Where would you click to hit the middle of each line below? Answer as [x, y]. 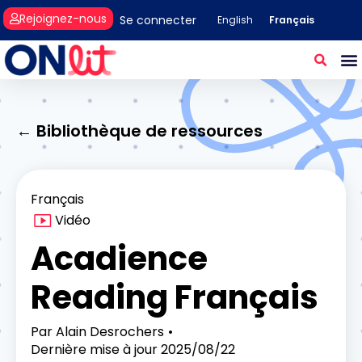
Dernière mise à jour [94, 349]
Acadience [119, 258]
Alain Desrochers [108, 331]
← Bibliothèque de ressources [139, 130]
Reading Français [175, 297]
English [236, 20]
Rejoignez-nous [63, 18]
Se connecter [158, 20]
